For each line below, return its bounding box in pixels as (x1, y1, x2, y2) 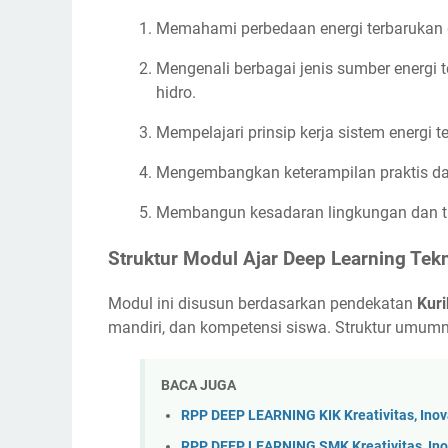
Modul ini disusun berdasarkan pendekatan (108, 293, 417, 313)
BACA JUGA (161, 376, 236, 393)
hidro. (156, 82, 196, 102)
